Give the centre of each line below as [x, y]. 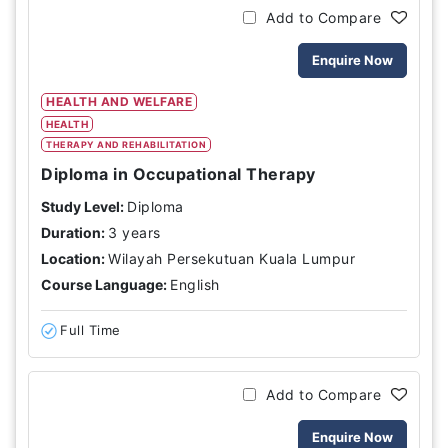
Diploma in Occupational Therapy [178, 174]
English [195, 284]
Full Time [90, 330]
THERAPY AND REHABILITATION [126, 144]
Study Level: [82, 206]
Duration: [73, 232]
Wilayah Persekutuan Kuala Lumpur [231, 258]
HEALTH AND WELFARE [119, 101]
